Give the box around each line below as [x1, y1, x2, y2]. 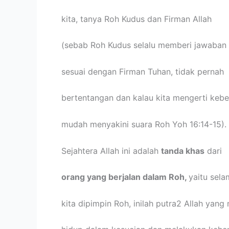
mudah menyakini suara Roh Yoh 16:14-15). [61, 119, 226, 130]
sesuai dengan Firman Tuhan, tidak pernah [61, 66, 224, 77]
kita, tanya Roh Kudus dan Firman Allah [61, 13, 212, 24]
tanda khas [161, 145, 204, 156]
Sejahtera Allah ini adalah [61, 145, 161, 156]
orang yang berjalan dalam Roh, [61, 172, 189, 182]
